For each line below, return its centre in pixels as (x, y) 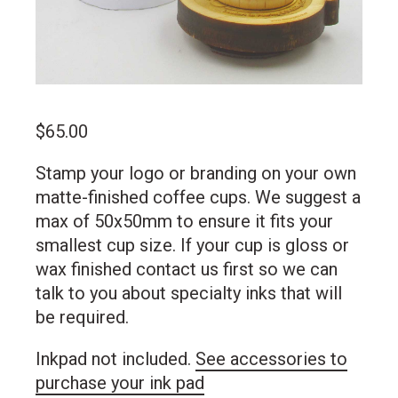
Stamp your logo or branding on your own (196, 174)
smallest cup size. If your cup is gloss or (192, 246)
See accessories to (271, 359)
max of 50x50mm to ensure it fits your (184, 222)
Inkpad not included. (115, 359)
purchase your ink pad (120, 383)
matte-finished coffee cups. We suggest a (198, 198)
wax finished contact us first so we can (187, 270)
